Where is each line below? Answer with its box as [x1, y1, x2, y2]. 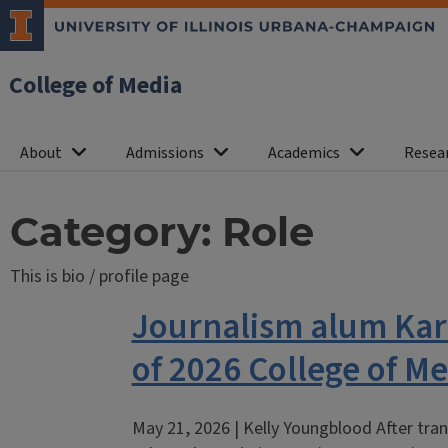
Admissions [126, 142, 204, 164]
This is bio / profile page [9, 264, 189, 289]
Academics [268, 142, 340, 164]
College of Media [9, 68, 182, 103]
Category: [9, 207, 222, 256]
